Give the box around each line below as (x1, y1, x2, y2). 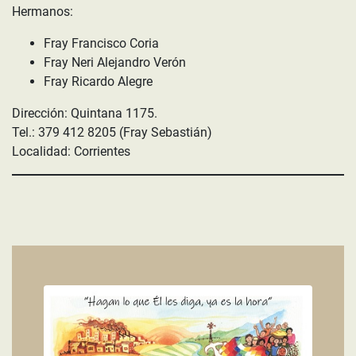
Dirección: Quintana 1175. (12, 106, 157, 121)
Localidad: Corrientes (12, 144, 130, 159)
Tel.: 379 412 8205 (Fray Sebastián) (12, 125, 212, 140)
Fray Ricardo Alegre (44, 74, 153, 89)
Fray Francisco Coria (44, 36, 159, 51)
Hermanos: (12, 4, 73, 19)
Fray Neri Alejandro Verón (44, 55, 186, 70)
